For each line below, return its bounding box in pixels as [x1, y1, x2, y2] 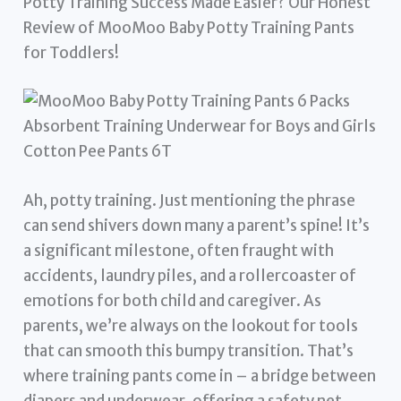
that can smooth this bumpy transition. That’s [23, 341, 354, 362]
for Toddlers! [23, 43, 120, 64]
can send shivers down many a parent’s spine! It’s [23, 216, 371, 236]
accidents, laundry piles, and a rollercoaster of [23, 266, 357, 286]
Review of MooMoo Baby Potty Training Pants [23, 18, 355, 38]
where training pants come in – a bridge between [23, 366, 377, 387]
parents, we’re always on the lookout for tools [23, 316, 359, 337]
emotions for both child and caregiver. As [23, 291, 322, 311]
